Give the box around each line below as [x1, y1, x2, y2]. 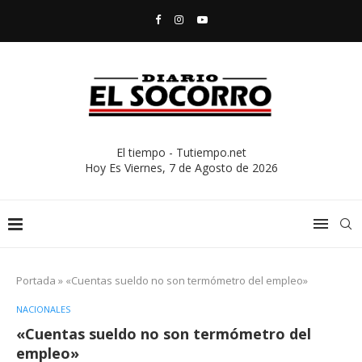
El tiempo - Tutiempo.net [116, 144, 246, 160]
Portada [16, 272, 56, 288]
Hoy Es [84, 159, 124, 175]
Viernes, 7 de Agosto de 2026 [124, 159, 278, 175]
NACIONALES [16, 302, 70, 315]
